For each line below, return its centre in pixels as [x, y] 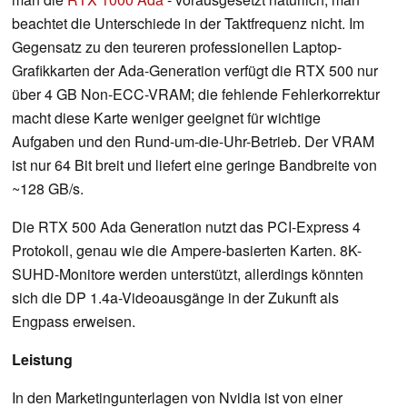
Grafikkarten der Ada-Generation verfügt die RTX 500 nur [195, 70]
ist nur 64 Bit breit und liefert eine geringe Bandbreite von [194, 164]
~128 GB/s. [48, 188]
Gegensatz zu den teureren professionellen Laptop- [177, 46]
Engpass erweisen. [74, 321]
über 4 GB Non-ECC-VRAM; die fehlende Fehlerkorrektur [196, 94]
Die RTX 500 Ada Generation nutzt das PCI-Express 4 [186, 226]
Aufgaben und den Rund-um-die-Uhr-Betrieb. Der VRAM [193, 141]
